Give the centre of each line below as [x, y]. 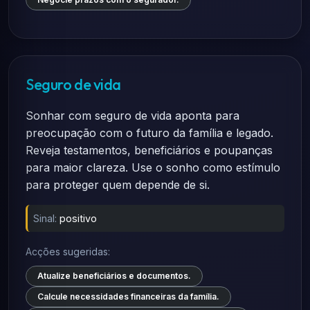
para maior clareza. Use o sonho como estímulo [153, 167]
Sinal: [45, 218]
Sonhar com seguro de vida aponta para [133, 116]
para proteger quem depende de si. [118, 185]
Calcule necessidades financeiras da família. [128, 297]
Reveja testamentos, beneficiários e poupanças [149, 150]
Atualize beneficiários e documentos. [114, 276]
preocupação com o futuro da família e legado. [149, 133]
